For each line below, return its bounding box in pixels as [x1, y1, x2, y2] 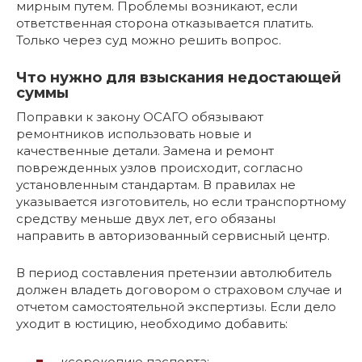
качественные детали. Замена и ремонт [16, 143, 274, 158]
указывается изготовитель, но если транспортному [16, 194, 346, 209]
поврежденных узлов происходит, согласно [16, 160, 303, 175]
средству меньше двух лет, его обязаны [16, 211, 276, 226]
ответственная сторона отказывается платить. [16, 15, 314, 31]
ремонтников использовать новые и [16, 126, 251, 141]
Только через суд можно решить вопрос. [16, 32, 281, 48]
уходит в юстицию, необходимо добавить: [16, 316, 288, 331]
